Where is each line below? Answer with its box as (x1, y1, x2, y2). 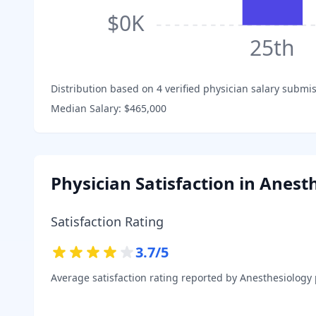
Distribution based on (51, 81, 157, 95)
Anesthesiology (240, 270, 312, 284)
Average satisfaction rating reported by (51, 270, 240, 284)
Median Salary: (51, 101, 124, 115)
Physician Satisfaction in (51, 171, 260, 195)
